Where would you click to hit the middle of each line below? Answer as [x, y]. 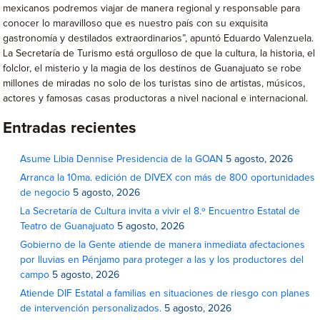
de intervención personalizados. [91, 308]
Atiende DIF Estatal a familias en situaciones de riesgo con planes [165, 293]
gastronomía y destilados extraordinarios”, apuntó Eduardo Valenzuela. [159, 38]
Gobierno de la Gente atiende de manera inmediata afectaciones [163, 245]
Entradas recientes [70, 128]
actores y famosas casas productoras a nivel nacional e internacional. [156, 98]
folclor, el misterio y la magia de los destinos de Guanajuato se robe [152, 68]
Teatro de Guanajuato [67, 226]
